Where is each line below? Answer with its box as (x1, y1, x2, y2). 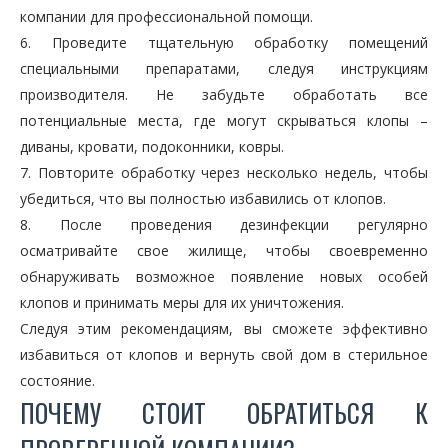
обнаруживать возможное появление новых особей (20, 267, 428, 287)
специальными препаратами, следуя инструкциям (20, 59, 428, 79)
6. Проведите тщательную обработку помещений (20, 33, 428, 53)
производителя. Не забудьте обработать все (20, 85, 428, 105)
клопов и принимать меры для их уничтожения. (20, 293, 344, 313)
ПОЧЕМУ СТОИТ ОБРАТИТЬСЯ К (20, 394, 428, 432)
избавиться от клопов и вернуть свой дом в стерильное (20, 345, 428, 365)
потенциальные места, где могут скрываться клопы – (20, 111, 428, 131)
